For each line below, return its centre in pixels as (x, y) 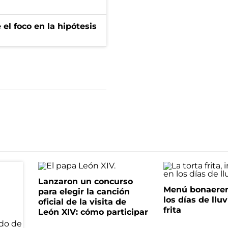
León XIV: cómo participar (93, 212)
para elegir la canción (84, 192)
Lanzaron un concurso (85, 181)
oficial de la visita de (82, 202)
